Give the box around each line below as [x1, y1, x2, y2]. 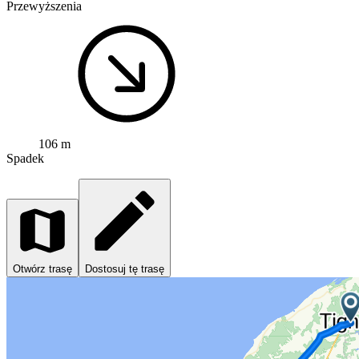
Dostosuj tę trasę [85, 262, 164, 275]
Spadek [6, 151, 44, 165]
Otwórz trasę [13, 262, 72, 275]
